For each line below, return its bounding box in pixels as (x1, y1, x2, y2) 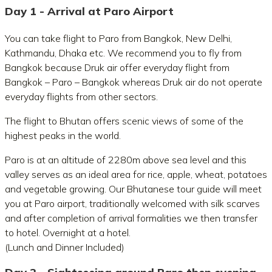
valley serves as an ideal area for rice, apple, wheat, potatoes (5, 168, 267, 180)
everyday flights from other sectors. (5, 90, 158, 103)
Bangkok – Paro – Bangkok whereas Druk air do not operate (5, 76, 262, 88)
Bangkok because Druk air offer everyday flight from (5, 61, 229, 73)
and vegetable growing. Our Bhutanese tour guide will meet (5, 183, 262, 195)
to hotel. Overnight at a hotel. (5, 226, 131, 239)
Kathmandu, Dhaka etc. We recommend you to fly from (5, 47, 242, 59)
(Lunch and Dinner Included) (5, 241, 124, 253)
